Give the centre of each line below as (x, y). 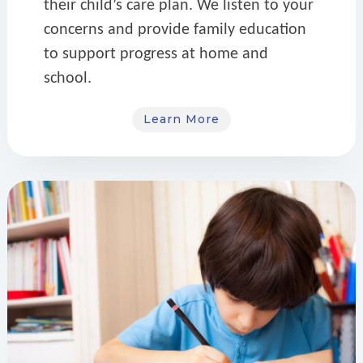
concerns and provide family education (175, 30)
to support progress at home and (156, 54)
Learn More (181, 119)
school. (67, 78)
